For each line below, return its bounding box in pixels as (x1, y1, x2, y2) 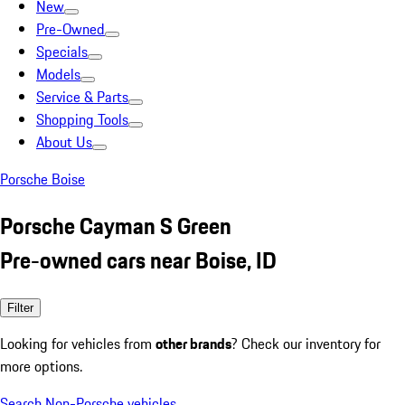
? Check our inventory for (231, 332, 381, 354)
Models (36, 63, 80, 85)
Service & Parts (36, 86, 128, 108)
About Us (36, 131, 92, 153)
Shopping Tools (36, 108, 128, 130)
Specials (36, 41, 88, 62)
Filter (7, 300, 33, 315)
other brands (155, 332, 231, 354)
